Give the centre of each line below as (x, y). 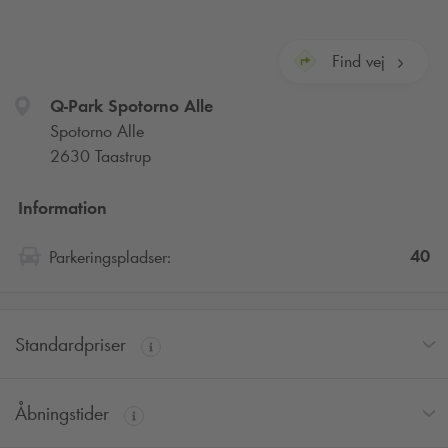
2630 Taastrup (100, 155)
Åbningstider (64, 413)
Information (62, 207)
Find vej (358, 60)
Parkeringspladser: (110, 256)
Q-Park (76, 105)
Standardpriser (73, 344)
